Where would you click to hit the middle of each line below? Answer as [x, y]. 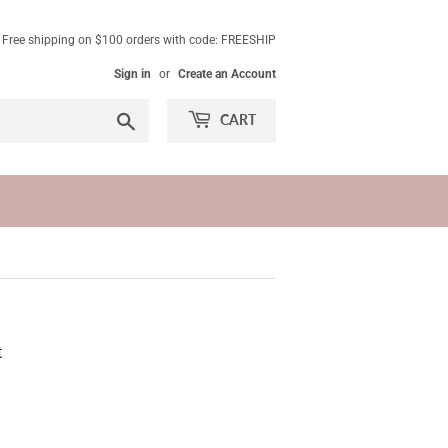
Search [157, 118]
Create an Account [227, 74]
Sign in [132, 74]
